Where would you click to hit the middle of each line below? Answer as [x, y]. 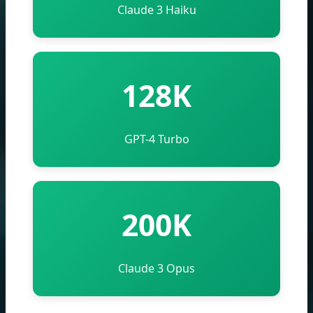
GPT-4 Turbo [156, 139]
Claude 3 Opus [156, 268]
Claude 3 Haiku [156, 9]
